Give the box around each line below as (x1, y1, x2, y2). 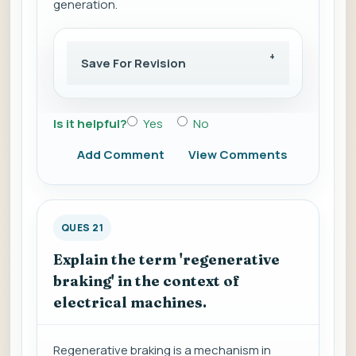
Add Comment (77, 146, 164, 164)
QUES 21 (61, 221, 104, 235)
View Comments (188, 146, 288, 164)
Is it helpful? (53, 115, 127, 133)
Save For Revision (81, 55, 186, 72)
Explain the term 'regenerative (53, 250, 280, 269)
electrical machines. (53, 293, 207, 312)
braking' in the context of (53, 272, 240, 291)
